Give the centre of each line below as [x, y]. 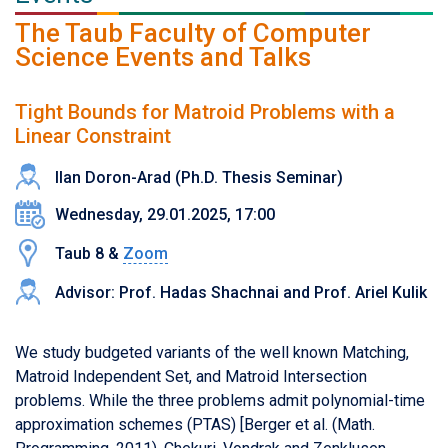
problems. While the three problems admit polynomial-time [220, 400]
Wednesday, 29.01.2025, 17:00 [165, 214]
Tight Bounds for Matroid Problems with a [205, 111]
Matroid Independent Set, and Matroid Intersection [191, 376]
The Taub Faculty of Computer [193, 32]
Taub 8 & [89, 253]
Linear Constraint [93, 135]
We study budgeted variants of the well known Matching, [212, 352]
